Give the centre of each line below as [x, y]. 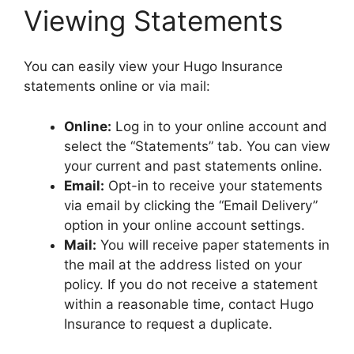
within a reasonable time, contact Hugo [189, 304]
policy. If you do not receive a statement [191, 284]
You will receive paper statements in [213, 245]
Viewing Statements [153, 20]
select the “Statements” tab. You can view [197, 146]
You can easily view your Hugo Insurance [153, 66]
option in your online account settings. [185, 225]
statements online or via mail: [117, 86]
